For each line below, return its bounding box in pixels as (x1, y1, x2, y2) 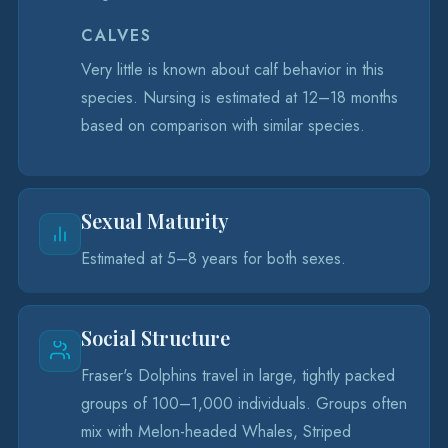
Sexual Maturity (81, 207, 229, 234)
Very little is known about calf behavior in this (81, 58, 384, 81)
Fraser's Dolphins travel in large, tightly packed (81, 364, 395, 387)
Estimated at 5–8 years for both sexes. (81, 247, 346, 270)
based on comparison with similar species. (81, 114, 365, 137)
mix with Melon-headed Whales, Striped (81, 420, 351, 443)
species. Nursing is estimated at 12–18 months (81, 86, 398, 109)
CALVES (81, 24, 152, 47)
